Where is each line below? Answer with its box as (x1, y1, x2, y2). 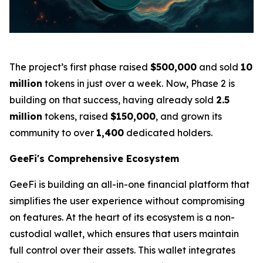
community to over (9, 126, 96, 139)
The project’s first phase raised (9, 60, 150, 73)
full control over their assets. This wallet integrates (9, 244, 235, 256)
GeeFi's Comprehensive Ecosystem (9, 152, 179, 164)
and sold (197, 60, 241, 73)
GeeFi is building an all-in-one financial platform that (9, 178, 249, 190)
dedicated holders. (124, 126, 213, 139)
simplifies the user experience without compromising (9, 194, 245, 207)
